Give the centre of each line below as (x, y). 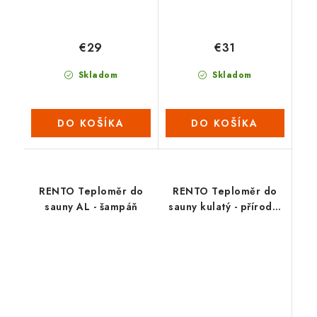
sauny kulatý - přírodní (225, 207)
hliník (225, 223)
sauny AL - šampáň (91, 207)
